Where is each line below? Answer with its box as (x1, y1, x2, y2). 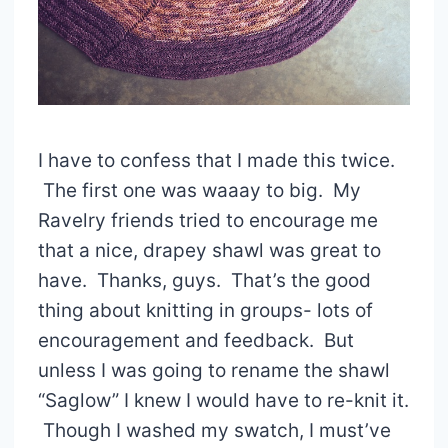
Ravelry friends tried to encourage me (37, 209, 378, 233)
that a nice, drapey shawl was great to (37, 239, 381, 263)
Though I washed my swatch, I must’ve (37, 419, 391, 443)
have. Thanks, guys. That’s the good (37, 269, 371, 293)
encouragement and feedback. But (37, 329, 354, 353)
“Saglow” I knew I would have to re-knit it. (37, 389, 409, 413)
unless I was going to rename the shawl (37, 359, 390, 383)
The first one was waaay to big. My (37, 179, 361, 203)
